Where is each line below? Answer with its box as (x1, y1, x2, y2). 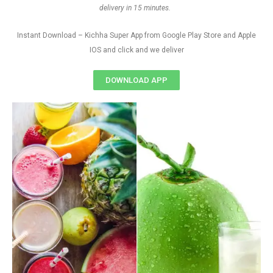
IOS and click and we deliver (89, 46, 184, 55)
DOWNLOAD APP (105, 76, 168, 85)
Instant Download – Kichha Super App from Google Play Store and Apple (17, 31, 256, 40)
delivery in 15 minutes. (99, 4, 174, 13)
